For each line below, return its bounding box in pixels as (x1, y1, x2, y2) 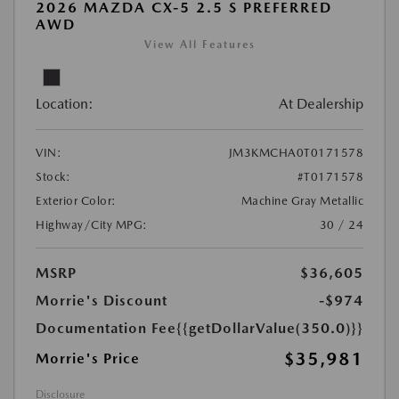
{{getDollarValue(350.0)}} (176, 320, 363, 338)
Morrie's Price (36, 350, 140, 368)
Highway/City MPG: (36, 218, 148, 232)
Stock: (36, 170, 70, 184)
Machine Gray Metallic (240, 194, 363, 208)
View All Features (143, 38, 256, 52)
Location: (36, 95, 94, 113)
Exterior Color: (36, 194, 117, 208)
